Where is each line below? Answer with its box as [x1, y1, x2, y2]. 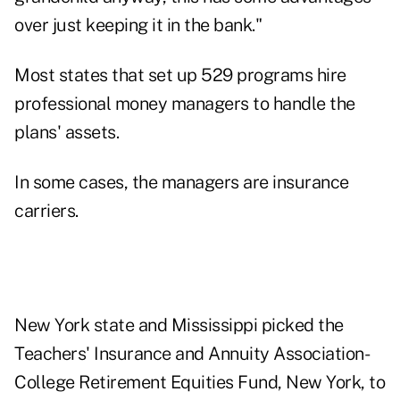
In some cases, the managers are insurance [14, 171, 349, 194]
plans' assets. [14, 121, 119, 144]
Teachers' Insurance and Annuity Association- [14, 343, 370, 365]
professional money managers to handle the [14, 93, 355, 115]
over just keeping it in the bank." [14, 14, 262, 37]
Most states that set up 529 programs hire [14, 64, 346, 87]
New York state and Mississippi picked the [14, 314, 344, 337]
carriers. [14, 200, 79, 222]
